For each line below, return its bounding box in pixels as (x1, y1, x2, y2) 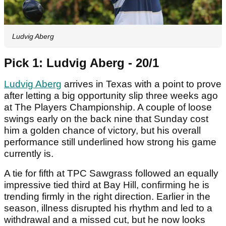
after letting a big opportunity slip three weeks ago (4, 90, 218, 101)
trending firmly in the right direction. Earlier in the (4, 191, 210, 202)
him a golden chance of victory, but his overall (4, 125, 201, 136)
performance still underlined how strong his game (4, 137, 216, 148)
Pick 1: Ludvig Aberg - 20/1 (4, 56, 159, 70)
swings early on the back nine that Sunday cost (4, 114, 208, 125)
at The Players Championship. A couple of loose (4, 102, 212, 113)
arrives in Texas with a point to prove (62, 79, 221, 90)
